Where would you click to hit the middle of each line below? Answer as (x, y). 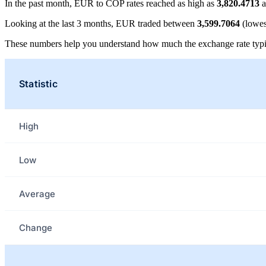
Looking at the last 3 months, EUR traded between (101, 24)
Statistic (38, 84)
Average (37, 194)
